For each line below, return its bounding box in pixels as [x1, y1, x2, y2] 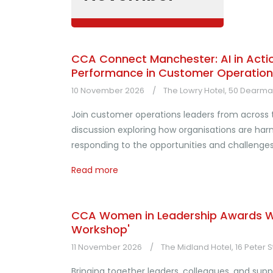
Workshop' [71, 222, 130, 237]
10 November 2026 [71, 85, 144, 96]
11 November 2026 [71, 241, 142, 253]
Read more [71, 164, 118, 176]
